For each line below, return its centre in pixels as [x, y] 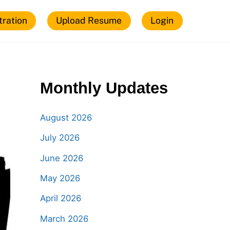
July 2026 [60, 138]
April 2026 [60, 198]
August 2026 [66, 117]
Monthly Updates [104, 88]
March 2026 [64, 218]
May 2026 [60, 178]
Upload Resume [89, 21]
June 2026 [61, 158]
